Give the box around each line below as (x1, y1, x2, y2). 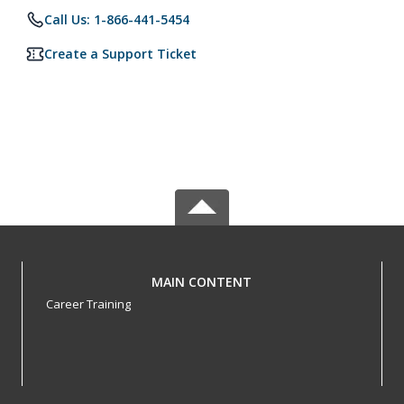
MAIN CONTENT (151, 273, 252, 290)
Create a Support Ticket (44, 45, 197, 62)
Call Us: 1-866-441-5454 (44, 11, 189, 28)
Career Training (45, 296, 131, 312)
